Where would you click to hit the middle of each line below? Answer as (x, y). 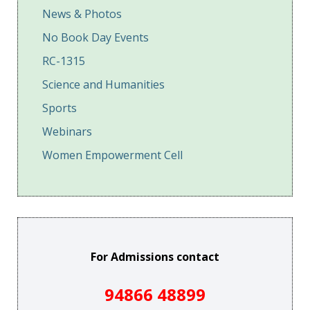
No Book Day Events (95, 38)
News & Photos (82, 14)
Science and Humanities (103, 85)
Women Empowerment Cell (112, 155)
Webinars (67, 132)
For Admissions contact (155, 257)
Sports (60, 108)
